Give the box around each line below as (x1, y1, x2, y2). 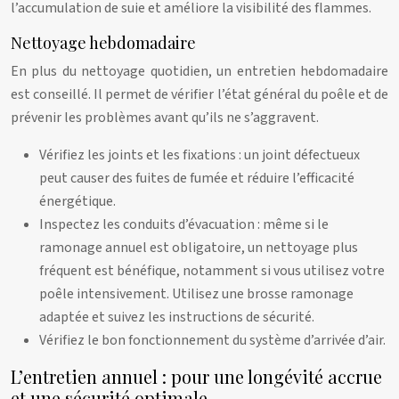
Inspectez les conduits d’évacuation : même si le (39, 215, 329, 234)
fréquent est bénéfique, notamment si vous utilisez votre (39, 261, 385, 281)
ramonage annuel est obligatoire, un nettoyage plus (39, 238, 358, 257)
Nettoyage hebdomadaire (11, 32, 196, 53)
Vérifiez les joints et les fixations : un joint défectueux (39, 145, 360, 165)
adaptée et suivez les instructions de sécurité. (39, 307, 314, 327)
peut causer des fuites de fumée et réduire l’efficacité (39, 168, 354, 188)
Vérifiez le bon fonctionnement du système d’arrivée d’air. (39, 330, 386, 350)
